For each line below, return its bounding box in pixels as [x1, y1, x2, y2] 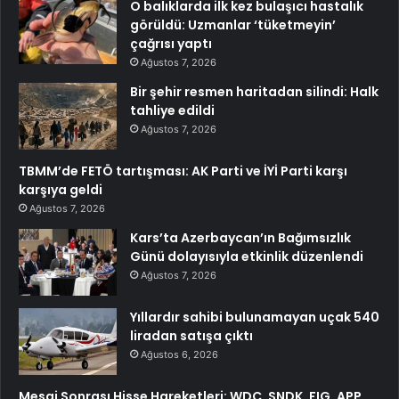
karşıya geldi [19, 181, 102, 199]
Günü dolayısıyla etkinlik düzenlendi [130, 248, 363, 266]
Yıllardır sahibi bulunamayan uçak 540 [130, 308, 379, 327]
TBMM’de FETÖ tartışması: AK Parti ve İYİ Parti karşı [19, 162, 347, 181]
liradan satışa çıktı [130, 327, 253, 346]
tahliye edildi [130, 102, 215, 120]
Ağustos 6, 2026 [141, 348, 218, 362]
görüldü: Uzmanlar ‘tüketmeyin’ [130, 16, 336, 35]
